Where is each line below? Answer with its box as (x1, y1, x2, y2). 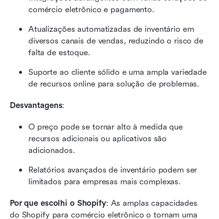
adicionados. (28, 145, 75, 155)
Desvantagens (10, 100, 63, 110)
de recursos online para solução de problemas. (28, 79, 200, 88)
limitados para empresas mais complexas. (28, 176, 181, 186)
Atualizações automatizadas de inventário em (28, 24, 194, 34)
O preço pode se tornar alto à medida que (28, 122, 183, 131)
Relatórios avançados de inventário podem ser (28, 165, 197, 175)
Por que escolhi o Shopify (10, 198, 106, 208)
